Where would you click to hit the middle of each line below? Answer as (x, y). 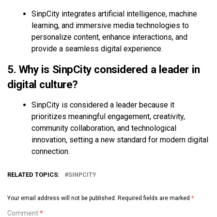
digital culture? (43, 84)
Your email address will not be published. (62, 198)
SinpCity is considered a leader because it (103, 105)
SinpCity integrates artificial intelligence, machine (114, 14)
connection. (51, 151)
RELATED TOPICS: (33, 174)
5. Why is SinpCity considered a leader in (104, 69)
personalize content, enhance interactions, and (109, 37)
